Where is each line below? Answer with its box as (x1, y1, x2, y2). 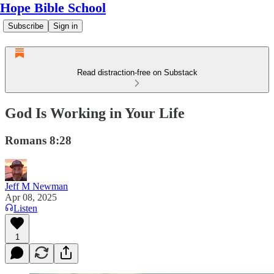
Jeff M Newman (5, 180, 68, 191)
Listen (13, 202, 37, 213)
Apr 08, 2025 (5, 191, 57, 202)
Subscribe (8, 21, 43, 31)
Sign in (53, 21, 78, 31)
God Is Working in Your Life (5, 105, 185, 121)
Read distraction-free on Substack (76, 68, 198, 77)
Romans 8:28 (5, 133, 72, 147)
